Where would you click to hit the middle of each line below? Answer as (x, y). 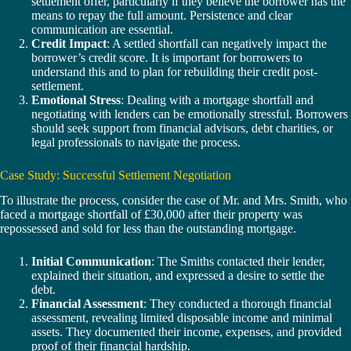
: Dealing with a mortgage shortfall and (217, 100)
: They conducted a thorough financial (237, 304)
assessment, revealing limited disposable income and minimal (182, 318)
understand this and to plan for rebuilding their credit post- (174, 71)
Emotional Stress (76, 100)
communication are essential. (102, 29)
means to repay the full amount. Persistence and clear (162, 15)
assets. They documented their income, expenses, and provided (186, 332)
